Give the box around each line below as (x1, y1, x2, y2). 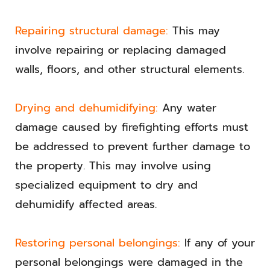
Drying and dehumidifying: (15, 99, 158, 117)
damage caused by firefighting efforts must (15, 119, 248, 136)
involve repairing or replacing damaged (15, 42, 226, 59)
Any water (158, 99, 216, 117)
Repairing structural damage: (15, 22, 168, 40)
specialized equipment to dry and (15, 177, 198, 194)
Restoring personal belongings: (15, 234, 180, 252)
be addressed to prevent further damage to (15, 138, 250, 155)
